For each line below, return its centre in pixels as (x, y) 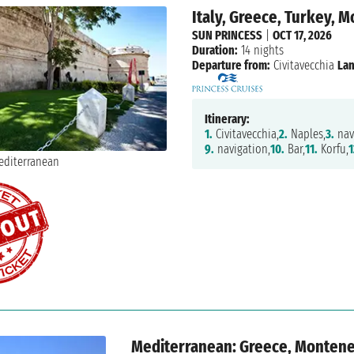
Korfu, (333, 149)
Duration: (215, 51)
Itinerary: (227, 119)
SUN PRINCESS (227, 36)
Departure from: (231, 66)
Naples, (306, 134)
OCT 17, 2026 (302, 36)
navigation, (242, 149)
